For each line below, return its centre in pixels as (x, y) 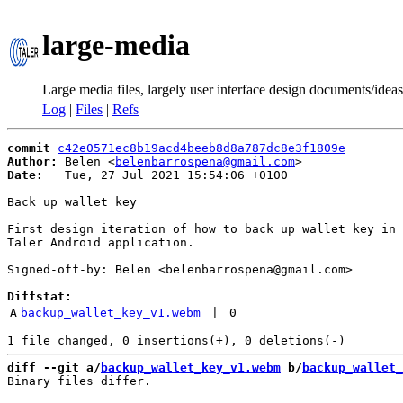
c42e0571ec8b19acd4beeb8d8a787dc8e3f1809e (201, 148)
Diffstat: (40, 296)
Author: (32, 161)
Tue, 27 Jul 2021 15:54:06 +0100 (166, 175)
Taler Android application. (101, 242)
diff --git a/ (54, 367)
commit (29, 148)
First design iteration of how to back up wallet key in (201, 229)
